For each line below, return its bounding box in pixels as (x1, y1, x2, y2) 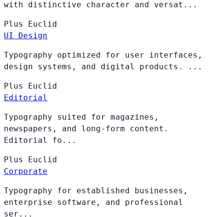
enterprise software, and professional (4, 197, 183, 207)
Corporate (4, 166, 47, 176)
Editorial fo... (4, 135, 77, 145)
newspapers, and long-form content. (4, 124, 169, 133)
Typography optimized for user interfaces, (4, 50, 202, 60)
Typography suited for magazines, (4, 112, 159, 122)
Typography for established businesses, (4, 186, 188, 195)
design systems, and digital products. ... (4, 62, 202, 71)
